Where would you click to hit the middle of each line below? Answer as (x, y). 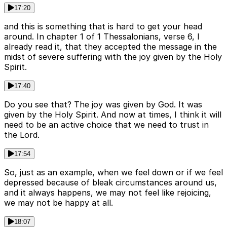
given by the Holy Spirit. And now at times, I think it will (113, 115)
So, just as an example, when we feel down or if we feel (113, 173)
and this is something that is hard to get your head (103, 27)
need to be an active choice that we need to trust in (106, 125)
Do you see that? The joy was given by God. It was (103, 105)
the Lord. (22, 135)
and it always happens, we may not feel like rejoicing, (108, 193)
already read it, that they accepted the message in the (110, 47)
